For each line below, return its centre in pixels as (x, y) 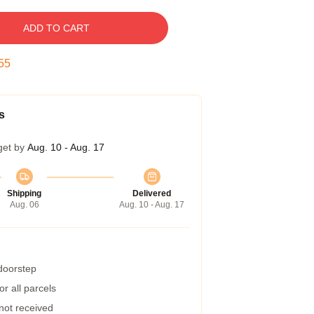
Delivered (152, 193)
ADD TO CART (56, 28)
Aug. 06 (24, 205)
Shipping (24, 193)
